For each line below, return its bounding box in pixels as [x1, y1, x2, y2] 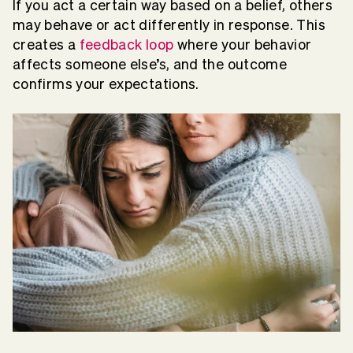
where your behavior [173, 36, 312, 52]
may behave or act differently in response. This [13, 17, 325, 32]
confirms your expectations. [13, 76, 199, 91]
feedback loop [79, 36, 174, 52]
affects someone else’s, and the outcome [13, 56, 288, 72]
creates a [13, 36, 80, 52]
